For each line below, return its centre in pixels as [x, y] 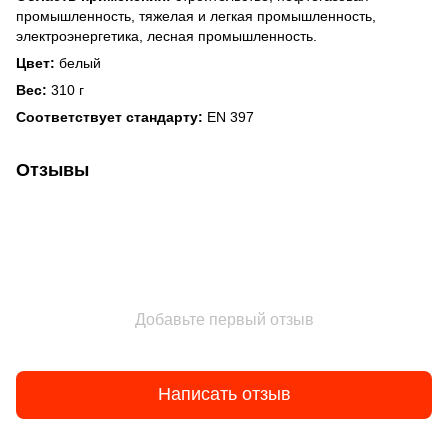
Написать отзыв [224, 394]
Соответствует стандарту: [109, 116]
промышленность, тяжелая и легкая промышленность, [196, 15]
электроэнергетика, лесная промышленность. [166, 35]
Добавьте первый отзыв [224, 319]
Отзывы [52, 169]
